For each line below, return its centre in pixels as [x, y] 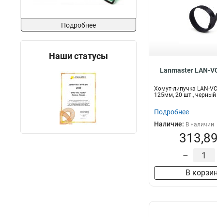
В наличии [200, 124]
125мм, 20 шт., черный [185, 95]
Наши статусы [78, 56]
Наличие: [170, 124]
